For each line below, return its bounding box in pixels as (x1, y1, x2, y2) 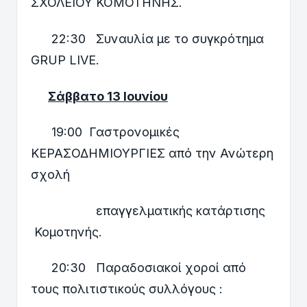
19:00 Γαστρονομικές (31, 125, 180, 140)
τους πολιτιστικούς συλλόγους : (31, 282, 223, 297)
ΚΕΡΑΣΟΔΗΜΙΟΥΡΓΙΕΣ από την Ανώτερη (31, 146, 273, 161)
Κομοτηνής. (31, 224, 102, 239)
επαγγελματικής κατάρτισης (31, 203, 265, 218)
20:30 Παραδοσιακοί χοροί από (31, 260, 246, 275)
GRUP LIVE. (31, 53, 99, 68)
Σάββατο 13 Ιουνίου (48, 88, 168, 103)
